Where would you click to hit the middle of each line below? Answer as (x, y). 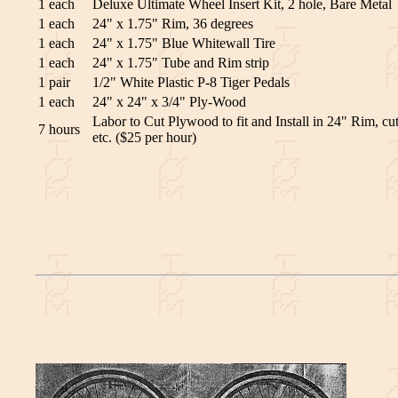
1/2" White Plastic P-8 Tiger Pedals (191, 83)
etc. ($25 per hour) (144, 138)
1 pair (54, 83)
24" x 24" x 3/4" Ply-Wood (169, 102)
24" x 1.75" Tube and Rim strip (181, 63)
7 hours (59, 130)
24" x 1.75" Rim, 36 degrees (173, 24)
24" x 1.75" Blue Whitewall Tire (184, 44)
